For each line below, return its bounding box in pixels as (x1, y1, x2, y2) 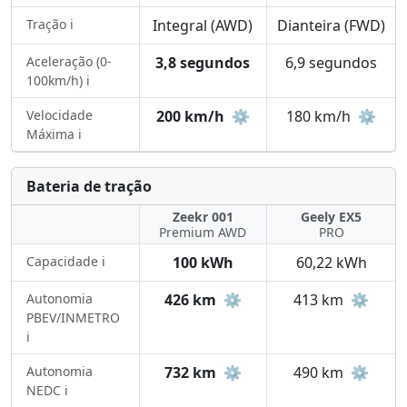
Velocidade (26, 106, 93, 124)
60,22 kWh (295, 253, 367, 273)
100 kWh (172, 253, 233, 273)
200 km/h (155, 106, 228, 126)
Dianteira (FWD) (277, 15, 386, 35)
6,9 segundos (285, 53, 378, 73)
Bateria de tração (26, 176, 152, 196)
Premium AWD (159, 223, 247, 241)
